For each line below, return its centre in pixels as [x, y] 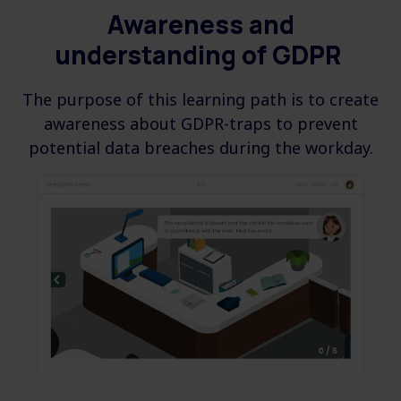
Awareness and [200, 25]
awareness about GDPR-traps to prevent [200, 124]
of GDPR [294, 55]
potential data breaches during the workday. [200, 148]
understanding [148, 55]
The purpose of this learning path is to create [200, 100]
